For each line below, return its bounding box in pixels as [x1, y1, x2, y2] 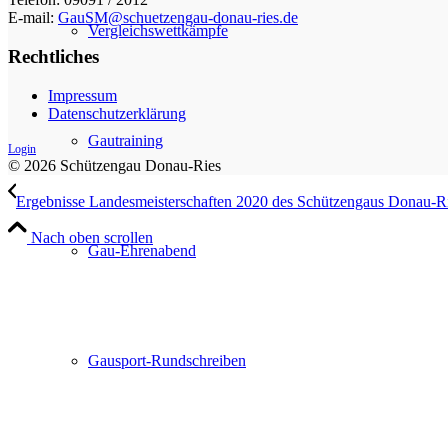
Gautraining [88, 132, 163, 149]
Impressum [48, 86, 117, 104]
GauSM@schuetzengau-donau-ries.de [58, 9, 298, 27]
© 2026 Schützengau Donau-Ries [8, 156, 221, 174]
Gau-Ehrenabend [88, 242, 196, 259]
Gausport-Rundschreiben [88, 352, 246, 369]
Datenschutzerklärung [48, 104, 186, 122]
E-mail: [8, 9, 58, 27]
